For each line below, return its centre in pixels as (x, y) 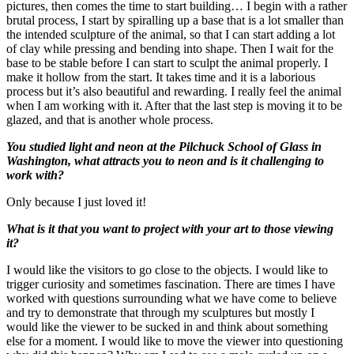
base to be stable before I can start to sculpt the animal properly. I (167, 62)
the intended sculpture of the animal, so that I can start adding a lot (171, 34)
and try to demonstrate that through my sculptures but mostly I (160, 312)
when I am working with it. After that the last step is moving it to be (174, 105)
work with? (35, 175)
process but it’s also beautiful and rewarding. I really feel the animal (174, 91)
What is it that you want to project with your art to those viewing (170, 228)
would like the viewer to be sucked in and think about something (167, 326)
